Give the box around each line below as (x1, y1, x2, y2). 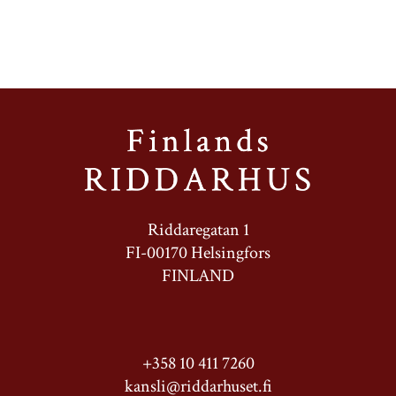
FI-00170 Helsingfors (126, 241, 270, 265)
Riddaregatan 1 (147, 218, 249, 242)
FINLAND (162, 264, 234, 288)
